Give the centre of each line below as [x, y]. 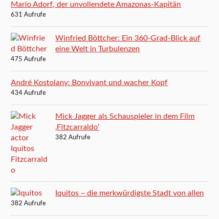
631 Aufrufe [29, 15]
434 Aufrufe [29, 93]
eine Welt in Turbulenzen [98, 49]
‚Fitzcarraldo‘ [77, 127]
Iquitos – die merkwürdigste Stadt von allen [130, 193]
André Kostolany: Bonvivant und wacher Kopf [89, 83]
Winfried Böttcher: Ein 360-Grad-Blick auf [128, 38]
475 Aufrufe [29, 60]
